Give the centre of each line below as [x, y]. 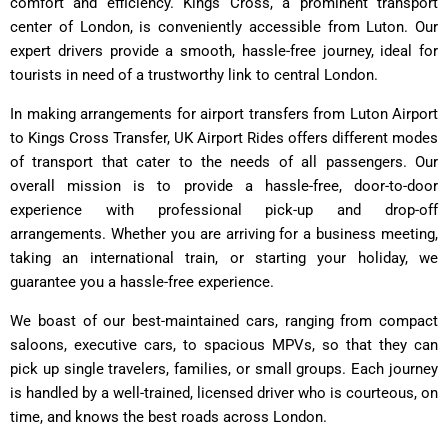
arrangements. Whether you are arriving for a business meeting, [224, 233]
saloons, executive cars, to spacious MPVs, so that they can [224, 344]
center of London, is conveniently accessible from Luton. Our [224, 26]
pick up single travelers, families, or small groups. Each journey [224, 368]
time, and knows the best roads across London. [168, 416]
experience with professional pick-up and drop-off [224, 209]
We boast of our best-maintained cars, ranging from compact [224, 320]
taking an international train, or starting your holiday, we [224, 257]
